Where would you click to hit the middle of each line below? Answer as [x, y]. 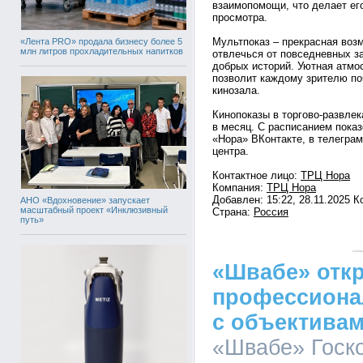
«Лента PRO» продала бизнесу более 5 [101, 41]
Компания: [239, 188]
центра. [231, 151]
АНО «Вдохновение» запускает [85, 200]
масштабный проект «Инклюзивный [94, 209]
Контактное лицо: [256, 175]
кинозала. [236, 90]
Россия [271, 212]
